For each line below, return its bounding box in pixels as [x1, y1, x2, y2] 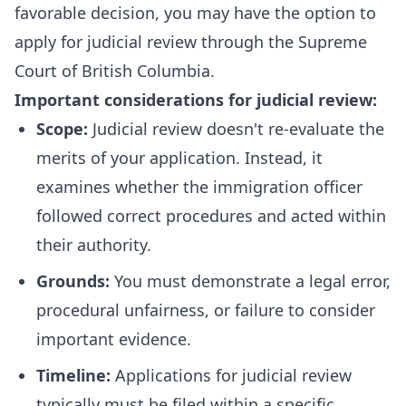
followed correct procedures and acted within [36, 205, 386, 227]
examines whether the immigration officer [36, 176, 362, 198]
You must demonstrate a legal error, [110, 270, 391, 292]
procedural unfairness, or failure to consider [36, 299, 375, 321]
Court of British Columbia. [14, 60, 215, 82]
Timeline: [36, 364, 111, 386]
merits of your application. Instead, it [36, 147, 323, 169]
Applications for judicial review [111, 364, 352, 386]
